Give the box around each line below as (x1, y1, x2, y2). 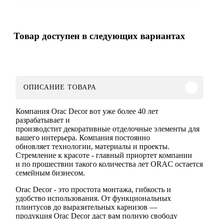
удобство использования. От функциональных (16, 194, 171, 203)
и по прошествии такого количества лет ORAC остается (16, 160, 203, 169)
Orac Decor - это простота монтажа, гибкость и (16, 185, 171, 194)
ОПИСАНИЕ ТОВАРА (23, 84, 96, 91)
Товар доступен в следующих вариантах (14, 30, 185, 41)
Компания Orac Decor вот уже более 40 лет (16, 107, 158, 116)
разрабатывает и (16, 116, 70, 125)
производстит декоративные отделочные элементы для (16, 125, 199, 133)
